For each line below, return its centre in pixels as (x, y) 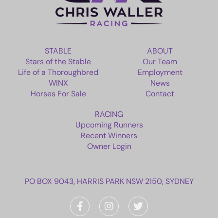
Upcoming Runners (109, 125)
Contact (160, 93)
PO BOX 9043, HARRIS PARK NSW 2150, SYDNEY (109, 181)
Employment (160, 72)
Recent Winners (109, 135)
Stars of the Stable (58, 61)
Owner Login (109, 146)
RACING (109, 114)
